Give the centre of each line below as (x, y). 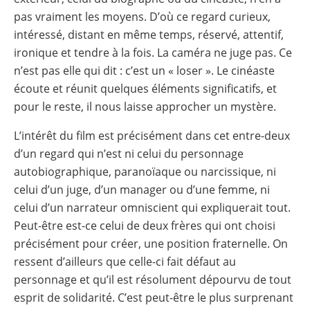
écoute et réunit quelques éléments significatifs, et (145, 88)
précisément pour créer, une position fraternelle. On (151, 243)
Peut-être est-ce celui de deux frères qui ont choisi (145, 225)
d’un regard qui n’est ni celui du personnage (129, 153)
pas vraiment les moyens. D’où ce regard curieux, (142, 16)
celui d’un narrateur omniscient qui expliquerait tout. (152, 207)
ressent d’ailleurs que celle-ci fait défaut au (125, 261)
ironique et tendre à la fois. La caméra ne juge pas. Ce (153, 52)
